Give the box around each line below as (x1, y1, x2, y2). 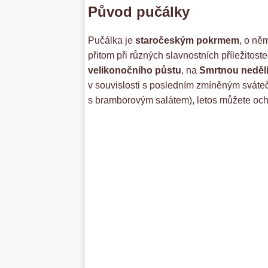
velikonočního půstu (88, 65, 181, 76)
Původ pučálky (88, 4, 190, 20)
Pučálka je (88, 35, 135, 46)
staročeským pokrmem (135, 35, 239, 46)
